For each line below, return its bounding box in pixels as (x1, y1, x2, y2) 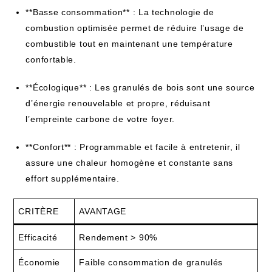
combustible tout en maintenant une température (25, 39, 233, 49)
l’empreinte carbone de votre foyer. (25, 114, 175, 124)
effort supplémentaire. (25, 174, 120, 183)
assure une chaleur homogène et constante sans (25, 158, 233, 168)
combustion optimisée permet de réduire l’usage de (25, 23, 244, 33)
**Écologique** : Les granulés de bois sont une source (25, 83, 255, 92)
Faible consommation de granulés (79, 257, 223, 267)
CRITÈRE (18, 206, 59, 216)
